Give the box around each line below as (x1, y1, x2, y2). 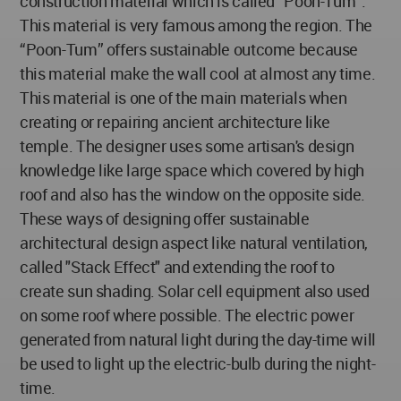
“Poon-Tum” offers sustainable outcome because (20, 38, 358, 60)
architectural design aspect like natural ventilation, (20, 231, 368, 253)
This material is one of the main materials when (20, 86, 347, 108)
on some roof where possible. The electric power (20, 303, 354, 326)
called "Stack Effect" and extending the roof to (20, 255, 335, 277)
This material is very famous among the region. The (20, 13, 373, 36)
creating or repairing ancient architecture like (20, 110, 330, 132)
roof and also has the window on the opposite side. (20, 183, 366, 205)
